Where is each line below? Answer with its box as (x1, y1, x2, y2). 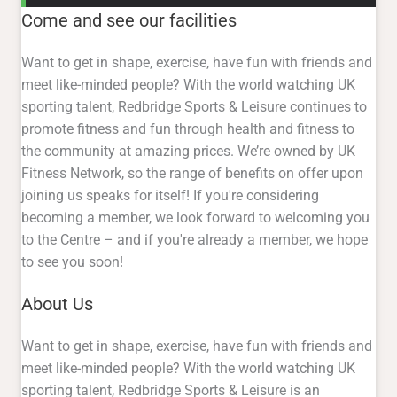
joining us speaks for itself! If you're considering (21, 187, 319, 205)
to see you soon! (21, 253, 123, 271)
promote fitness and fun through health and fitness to (21, 121, 354, 138)
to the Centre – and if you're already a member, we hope (21, 231, 368, 249)
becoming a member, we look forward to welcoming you (21, 209, 370, 227)
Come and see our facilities (21, 10, 237, 32)
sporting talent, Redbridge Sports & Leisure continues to (21, 98, 367, 116)
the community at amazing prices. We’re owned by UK (21, 143, 355, 160)
